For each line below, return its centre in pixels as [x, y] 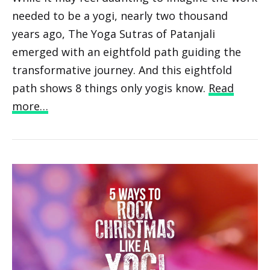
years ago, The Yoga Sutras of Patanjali [114, 33]
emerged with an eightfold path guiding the [127, 52]
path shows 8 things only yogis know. [110, 88]
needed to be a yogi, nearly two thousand [120, 15]
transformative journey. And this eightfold [122, 70]
